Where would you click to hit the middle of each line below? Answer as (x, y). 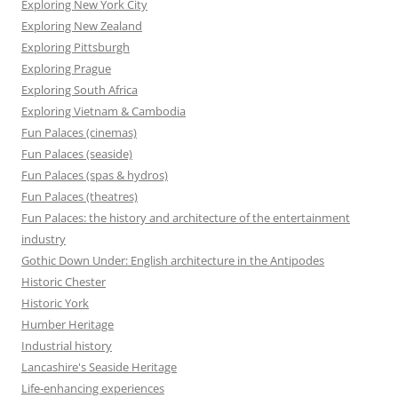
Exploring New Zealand (82, 25)
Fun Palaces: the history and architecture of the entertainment (186, 217)
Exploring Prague (66, 68)
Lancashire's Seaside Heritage (99, 366)
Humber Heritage (68, 324)
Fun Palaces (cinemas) (79, 132)
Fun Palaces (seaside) (77, 153)
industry (44, 239)
